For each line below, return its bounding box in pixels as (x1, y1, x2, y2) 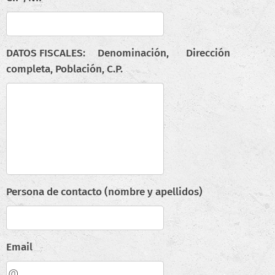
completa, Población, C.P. (6, 63, 123, 76)
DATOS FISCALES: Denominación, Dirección (6, 47, 230, 60)
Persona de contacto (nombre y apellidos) (6, 185, 203, 198)
